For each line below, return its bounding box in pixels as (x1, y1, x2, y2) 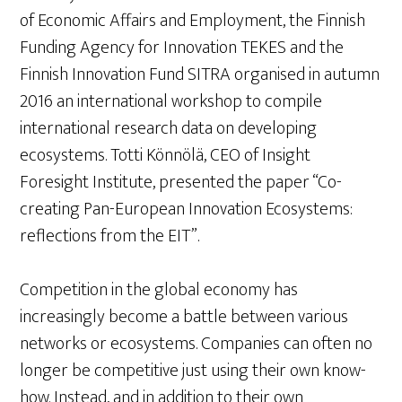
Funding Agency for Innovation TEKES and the (20, 32, 345, 63)
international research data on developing (20, 113, 318, 144)
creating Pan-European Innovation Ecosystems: (20, 194, 354, 224)
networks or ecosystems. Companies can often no (20, 328, 373, 359)
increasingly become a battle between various (20, 301, 349, 332)
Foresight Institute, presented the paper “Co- (20, 167, 343, 197)
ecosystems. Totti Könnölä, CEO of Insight (20, 140, 311, 170)
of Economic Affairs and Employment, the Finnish (20, 5, 366, 36)
